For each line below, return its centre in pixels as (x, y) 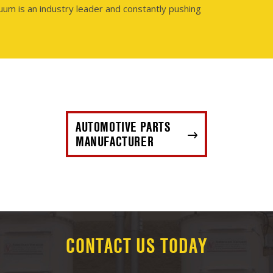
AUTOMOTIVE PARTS (123, 127)
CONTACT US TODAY (136, 246)
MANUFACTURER (115, 142)
